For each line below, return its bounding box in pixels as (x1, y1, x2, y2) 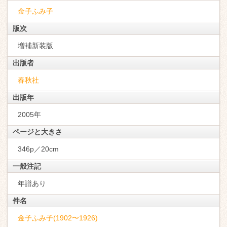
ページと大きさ (13, 128, 62, 136)
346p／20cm (18, 145, 59, 153)
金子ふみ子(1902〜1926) (18, 214, 98, 222)
